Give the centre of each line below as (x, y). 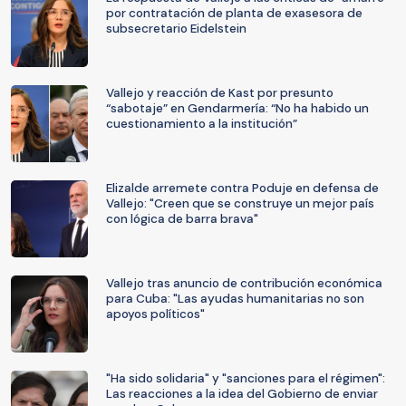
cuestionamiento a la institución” (202, 124)
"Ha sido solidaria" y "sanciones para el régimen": (246, 378)
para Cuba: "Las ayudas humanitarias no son (235, 299)
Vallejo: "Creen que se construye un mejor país (240, 203)
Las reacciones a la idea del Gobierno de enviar (242, 394)
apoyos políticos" (155, 314)
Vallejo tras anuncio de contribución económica (244, 283)
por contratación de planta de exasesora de (234, 13)
